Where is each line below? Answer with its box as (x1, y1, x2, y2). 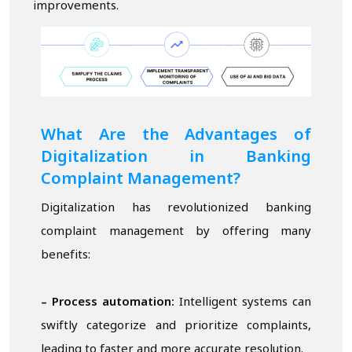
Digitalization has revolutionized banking (41, 200, 311, 216)
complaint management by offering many (41, 224, 311, 240)
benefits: (41, 247, 90, 263)
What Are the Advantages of (41, 125, 311, 146)
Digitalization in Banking (41, 147, 311, 168)
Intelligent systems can (174, 295, 311, 310)
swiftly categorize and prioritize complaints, (41, 318, 311, 334)
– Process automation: (41, 295, 174, 310)
